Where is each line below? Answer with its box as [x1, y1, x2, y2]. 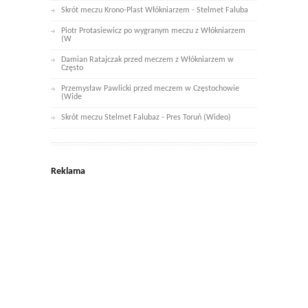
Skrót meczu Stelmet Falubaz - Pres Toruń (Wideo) [61, 113, 231, 122]
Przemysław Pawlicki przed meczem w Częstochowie [61, 84, 239, 93]
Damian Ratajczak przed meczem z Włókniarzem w [61, 55, 234, 64]
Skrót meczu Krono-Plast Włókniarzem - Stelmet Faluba [61, 5, 248, 14]
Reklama [51, 166, 85, 177]
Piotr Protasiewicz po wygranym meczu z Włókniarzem [61, 26, 245, 35]
